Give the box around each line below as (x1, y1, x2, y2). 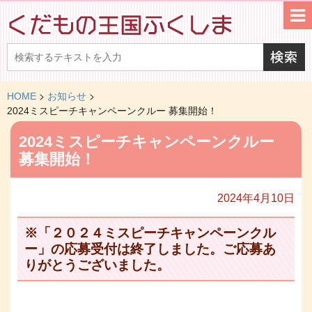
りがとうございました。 (24, 258, 170, 272)
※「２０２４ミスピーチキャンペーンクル (24, 226, 276, 240)
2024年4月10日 (217, 192, 295, 204)
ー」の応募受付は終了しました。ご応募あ (24, 242, 276, 256)
